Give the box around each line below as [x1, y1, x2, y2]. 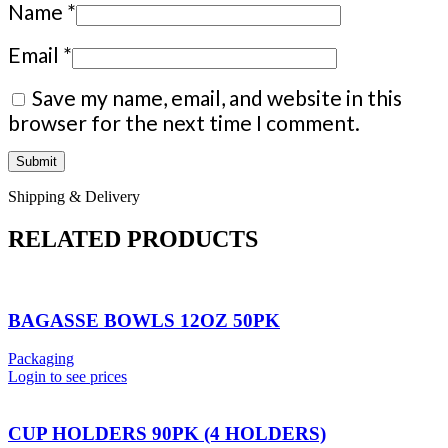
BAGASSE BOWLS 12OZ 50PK [8, 309, 280, 331]
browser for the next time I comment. [8, 110, 360, 136]
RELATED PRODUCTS [8, 225, 258, 252]
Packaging [8, 350, 74, 368]
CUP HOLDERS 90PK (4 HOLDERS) [8, 423, 326, 444]
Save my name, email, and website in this [32, 85, 402, 111]
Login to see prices [8, 368, 127, 386]
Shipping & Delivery [8, 188, 140, 206]
